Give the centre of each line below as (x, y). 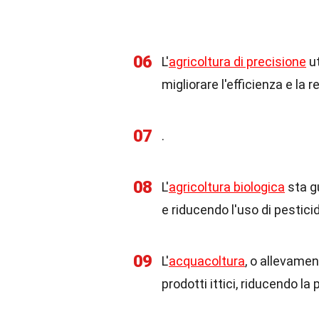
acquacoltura (207, 261)
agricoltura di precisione (237, 62)
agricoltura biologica (227, 187)
